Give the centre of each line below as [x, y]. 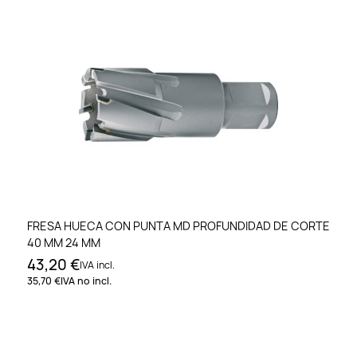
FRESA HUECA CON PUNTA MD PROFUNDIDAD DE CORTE [178, 226]
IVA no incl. [86, 280]
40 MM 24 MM [64, 242]
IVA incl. [97, 265]
